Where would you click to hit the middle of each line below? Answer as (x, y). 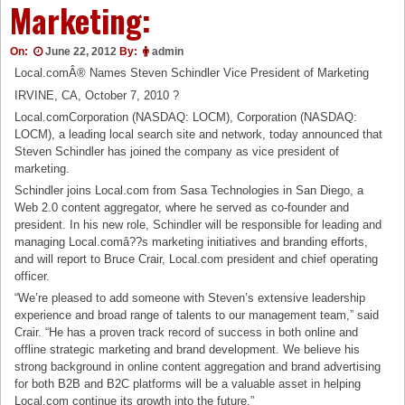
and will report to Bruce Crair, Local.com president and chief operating (197, 259)
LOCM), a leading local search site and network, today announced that (199, 134)
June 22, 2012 (81, 52)
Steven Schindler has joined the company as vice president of (177, 151)
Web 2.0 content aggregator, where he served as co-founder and (182, 207)
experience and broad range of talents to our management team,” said (197, 315)
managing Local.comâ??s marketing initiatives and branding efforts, (192, 241)
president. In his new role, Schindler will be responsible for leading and (198, 224)
